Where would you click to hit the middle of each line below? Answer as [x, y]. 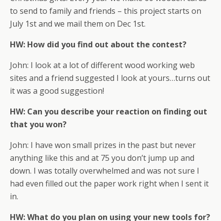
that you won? [38, 124]
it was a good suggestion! [57, 91]
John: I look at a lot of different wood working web [102, 65]
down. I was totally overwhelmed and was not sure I [105, 171]
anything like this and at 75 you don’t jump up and [102, 158]
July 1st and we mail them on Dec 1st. [78, 24]
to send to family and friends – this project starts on [106, 11]
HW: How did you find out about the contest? [98, 44]
